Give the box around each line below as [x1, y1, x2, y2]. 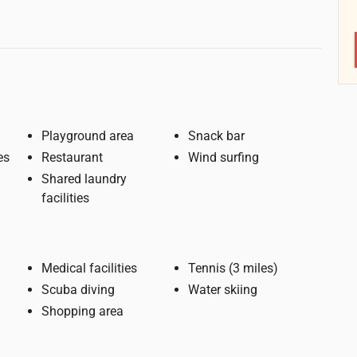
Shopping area [41, 304, 124, 320]
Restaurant [41, 149, 103, 165]
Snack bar [188, 127, 245, 143]
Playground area [41, 127, 134, 143]
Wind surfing [188, 149, 259, 165]
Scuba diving [41, 282, 115, 298]
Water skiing [188, 282, 257, 298]
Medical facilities [41, 260, 137, 276]
